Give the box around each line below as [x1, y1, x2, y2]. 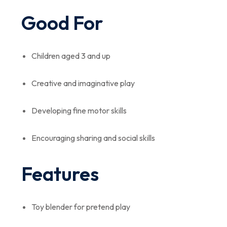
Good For [21, 11, 103, 35]
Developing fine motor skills [31, 105, 127, 116]
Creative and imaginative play [31, 78, 135, 88]
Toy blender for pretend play [31, 202, 130, 212]
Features [21, 162, 99, 186]
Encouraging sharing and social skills [31, 133, 155, 143]
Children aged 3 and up [31, 51, 110, 61]
